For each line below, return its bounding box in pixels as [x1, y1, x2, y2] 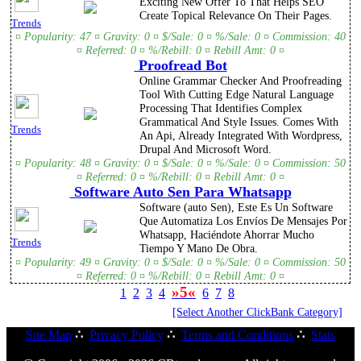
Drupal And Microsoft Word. [139, 143, 272, 156]
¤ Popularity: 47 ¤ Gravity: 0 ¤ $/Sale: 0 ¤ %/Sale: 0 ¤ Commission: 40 [15, 30, 346, 44]
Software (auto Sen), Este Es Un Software [139, 201, 333, 214]
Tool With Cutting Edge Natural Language [139, 88, 334, 102]
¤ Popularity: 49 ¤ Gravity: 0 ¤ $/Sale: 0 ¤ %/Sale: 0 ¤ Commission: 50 [15, 255, 346, 269]
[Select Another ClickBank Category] [172, 305, 342, 319]
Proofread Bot [134, 57, 227, 74]
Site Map [26, 328, 72, 342]
